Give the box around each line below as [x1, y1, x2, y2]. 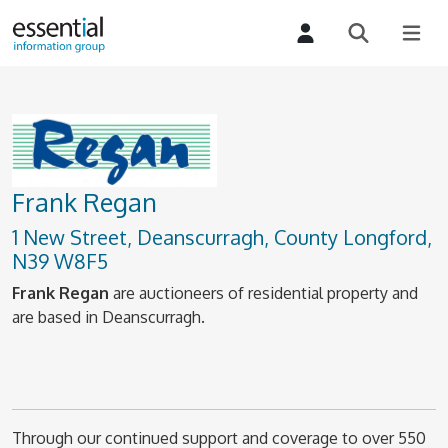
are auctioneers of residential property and [109, 283, 418, 303]
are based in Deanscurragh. [12, 307, 205, 327]
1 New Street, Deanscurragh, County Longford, [12, 224, 432, 250]
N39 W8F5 [12, 248, 108, 274]
